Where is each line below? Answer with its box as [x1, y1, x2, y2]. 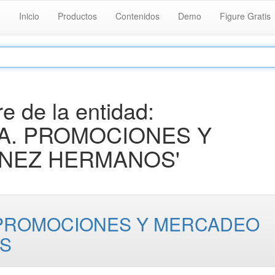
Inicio [19, 10, 39, 22]
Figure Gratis [220, 10, 271, 22]
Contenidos [115, 10, 160, 22]
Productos [58, 10, 97, 22]
